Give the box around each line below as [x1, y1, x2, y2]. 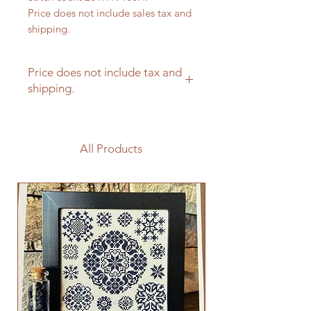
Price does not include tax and [28, 65, 182, 79]
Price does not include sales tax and [28, 6, 192, 19]
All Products [80, 142, 142, 155]
